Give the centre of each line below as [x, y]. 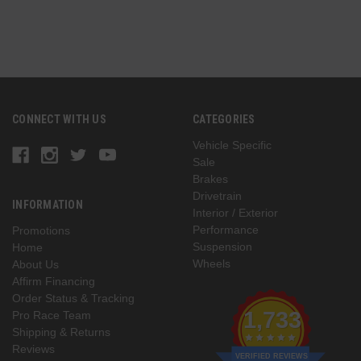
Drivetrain [217, 195]
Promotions [41, 230]
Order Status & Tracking [73, 298]
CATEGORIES [224, 119]
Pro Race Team [52, 315]
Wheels [212, 263]
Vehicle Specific [232, 145]
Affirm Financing [54, 281]
